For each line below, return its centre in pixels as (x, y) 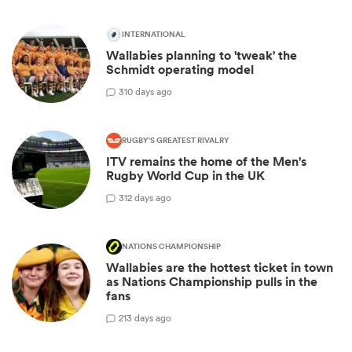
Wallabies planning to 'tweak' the (202, 56)
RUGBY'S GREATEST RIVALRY (176, 141)
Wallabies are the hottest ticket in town (220, 268)
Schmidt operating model (180, 70)
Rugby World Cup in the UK (185, 176)
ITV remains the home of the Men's (206, 162)
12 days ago (148, 197)
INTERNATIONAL (154, 35)
